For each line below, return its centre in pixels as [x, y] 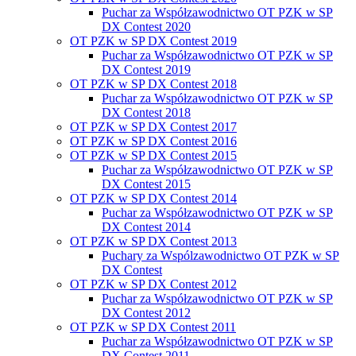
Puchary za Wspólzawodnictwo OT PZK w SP [221, 255]
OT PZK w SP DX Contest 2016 [153, 141]
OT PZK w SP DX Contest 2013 [153, 241]
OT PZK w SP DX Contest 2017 [153, 126]
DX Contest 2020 [146, 26]
